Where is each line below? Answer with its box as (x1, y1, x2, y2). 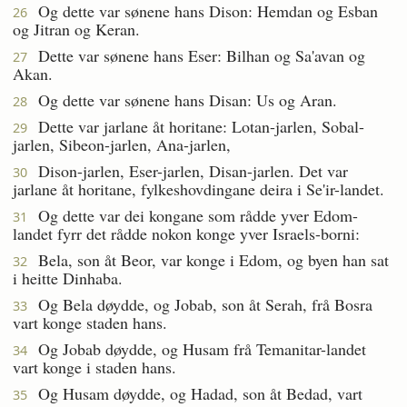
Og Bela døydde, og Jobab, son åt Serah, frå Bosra (27, 293, 372, 315)
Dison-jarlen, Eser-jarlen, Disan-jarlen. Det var (27, 159, 348, 182)
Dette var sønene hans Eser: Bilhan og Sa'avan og (27, 44, 365, 66)
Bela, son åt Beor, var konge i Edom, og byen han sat (27, 248, 389, 271)
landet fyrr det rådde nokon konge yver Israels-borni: (13, 222, 360, 244)
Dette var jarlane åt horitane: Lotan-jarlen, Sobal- (27, 114, 364, 137)
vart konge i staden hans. (13, 355, 176, 378)
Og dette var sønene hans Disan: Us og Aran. (27, 88, 337, 111)
